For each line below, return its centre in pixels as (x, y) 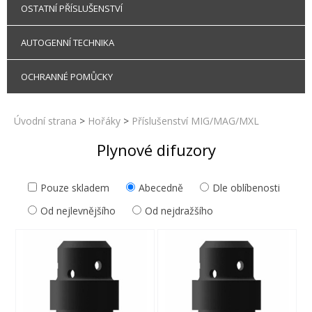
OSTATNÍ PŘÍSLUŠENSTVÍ (72, 8)
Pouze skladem (75, 187)
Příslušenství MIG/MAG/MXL (195, 120)
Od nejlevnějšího (78, 210)
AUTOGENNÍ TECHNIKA (68, 42)
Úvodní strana (45, 120)
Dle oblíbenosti (246, 187)
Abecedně (161, 187)
